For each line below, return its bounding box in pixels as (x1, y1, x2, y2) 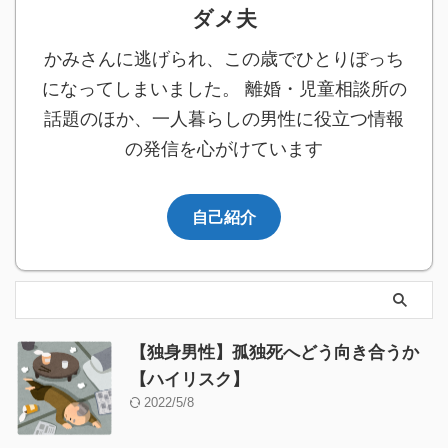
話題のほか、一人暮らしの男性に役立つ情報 (44, 108, 404, 129)
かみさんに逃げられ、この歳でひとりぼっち (44, 48, 404, 69)
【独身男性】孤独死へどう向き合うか (130, 342, 419, 362)
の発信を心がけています (125, 138, 323, 159)
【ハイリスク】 (130, 369, 249, 389)
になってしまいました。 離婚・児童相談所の (41, 78, 407, 99)
